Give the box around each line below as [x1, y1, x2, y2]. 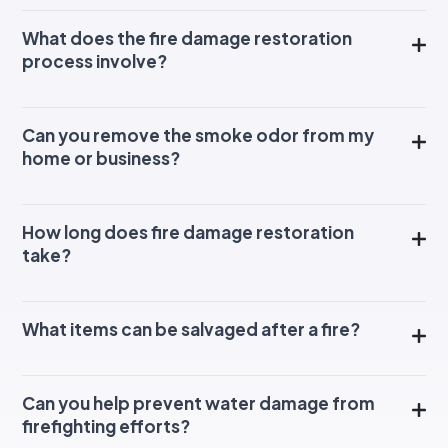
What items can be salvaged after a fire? [22, 317, 360, 340]
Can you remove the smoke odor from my [22, 123, 374, 146]
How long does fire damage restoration [22, 220, 354, 243]
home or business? [22, 146, 180, 169]
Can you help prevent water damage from [22, 391, 375, 414]
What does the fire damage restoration [22, 26, 352, 49]
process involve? [22, 49, 167, 72]
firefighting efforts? [22, 414, 190, 437]
